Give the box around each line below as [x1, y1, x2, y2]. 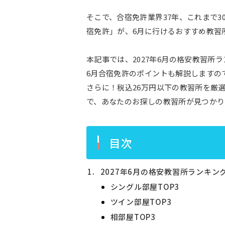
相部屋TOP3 [110, 211, 156, 222]
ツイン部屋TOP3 [110, 196, 172, 207]
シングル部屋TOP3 [110, 181, 179, 192]
